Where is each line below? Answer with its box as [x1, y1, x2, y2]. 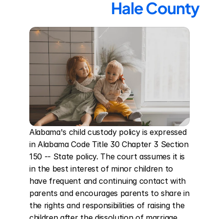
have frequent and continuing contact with [29, 176, 186, 186]
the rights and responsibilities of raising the [29, 200, 185, 210]
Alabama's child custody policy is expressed [29, 127, 187, 137]
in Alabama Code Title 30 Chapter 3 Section [29, 139, 189, 149]
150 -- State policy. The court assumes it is [29, 152, 185, 161]
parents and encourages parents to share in [29, 188, 190, 198]
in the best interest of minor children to [29, 164, 173, 174]
